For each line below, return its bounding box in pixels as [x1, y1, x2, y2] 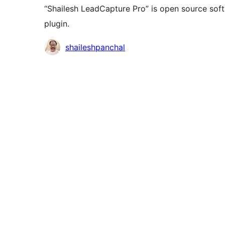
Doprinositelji [44, 41, 94, 52]
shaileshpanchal [65, 42, 125, 53]
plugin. [44, 19, 69, 29]
